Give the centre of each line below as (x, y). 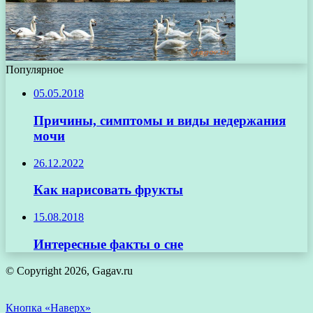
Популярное (35, 70)
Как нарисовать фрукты (108, 190)
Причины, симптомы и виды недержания (160, 120)
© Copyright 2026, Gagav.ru (69, 271)
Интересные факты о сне (108, 244)
